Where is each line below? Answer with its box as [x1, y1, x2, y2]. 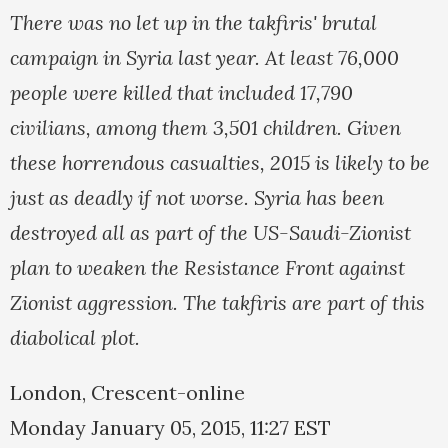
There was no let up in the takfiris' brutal [10, 10, 377, 36]
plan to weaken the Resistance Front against [10, 255, 405, 281]
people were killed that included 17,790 [10, 80, 353, 106]
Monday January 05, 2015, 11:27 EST [10, 415, 331, 441]
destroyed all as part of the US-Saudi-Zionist [10, 220, 411, 246]
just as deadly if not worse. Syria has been [10, 185, 384, 211]
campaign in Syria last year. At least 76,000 [10, 45, 399, 71]
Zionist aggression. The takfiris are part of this [10, 290, 425, 316]
